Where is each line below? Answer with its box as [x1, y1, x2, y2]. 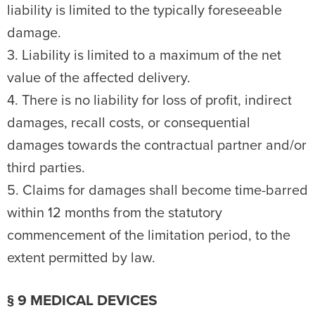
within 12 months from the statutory [7, 205, 222, 221]
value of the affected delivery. [7, 70, 191, 86]
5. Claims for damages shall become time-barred [7, 182, 308, 199]
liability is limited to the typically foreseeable [7, 2, 282, 19]
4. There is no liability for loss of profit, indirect [7, 92, 292, 109]
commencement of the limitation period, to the [7, 227, 290, 244]
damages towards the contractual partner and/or [7, 137, 307, 154]
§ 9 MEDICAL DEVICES [7, 292, 157, 309]
